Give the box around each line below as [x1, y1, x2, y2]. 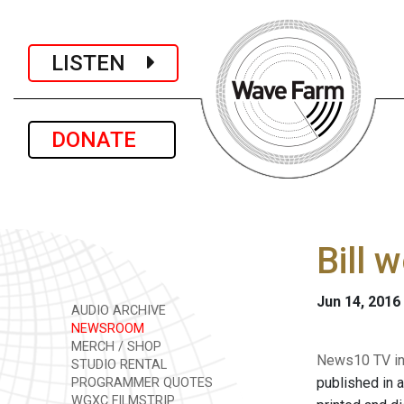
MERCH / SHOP [68, 339, 161, 354]
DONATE [51, 127, 152, 152]
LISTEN [51, 50, 147, 76]
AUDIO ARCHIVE [68, 303, 166, 318]
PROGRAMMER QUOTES [68, 375, 213, 390]
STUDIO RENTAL [68, 357, 167, 372]
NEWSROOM [68, 321, 144, 336]
